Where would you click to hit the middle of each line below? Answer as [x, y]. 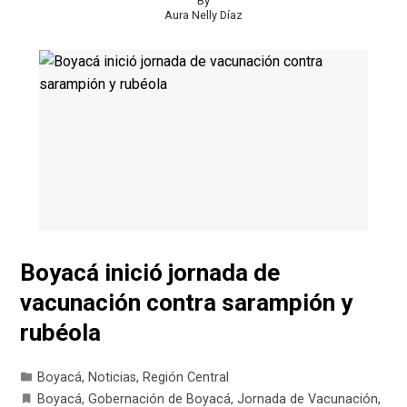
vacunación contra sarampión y [187, 303]
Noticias [113, 378]
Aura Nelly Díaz [203, 15]
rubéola [61, 333]
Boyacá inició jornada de [150, 273]
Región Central [186, 378]
